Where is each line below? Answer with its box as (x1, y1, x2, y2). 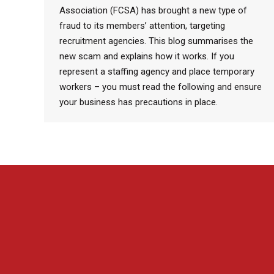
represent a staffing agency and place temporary (59, 65, 254, 77)
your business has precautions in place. (59, 96, 218, 108)
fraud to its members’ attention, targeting (59, 20, 225, 31)
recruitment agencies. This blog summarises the (59, 35, 253, 46)
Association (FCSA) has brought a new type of (59, 4, 247, 16)
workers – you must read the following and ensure (59, 81, 262, 92)
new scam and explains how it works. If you (59, 50, 234, 62)
